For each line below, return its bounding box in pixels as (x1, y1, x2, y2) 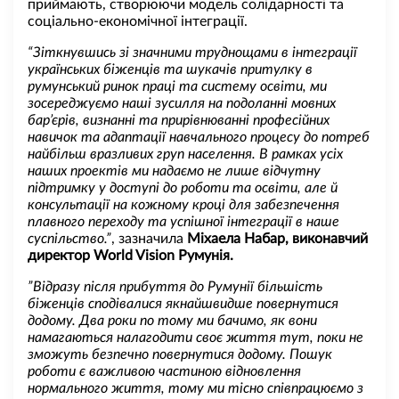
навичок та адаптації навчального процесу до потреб (28, 129, 370, 144)
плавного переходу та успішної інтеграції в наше (28, 214, 339, 229)
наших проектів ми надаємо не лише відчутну (28, 163, 321, 178)
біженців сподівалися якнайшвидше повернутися (28, 296, 338, 311)
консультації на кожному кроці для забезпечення (28, 197, 339, 212)
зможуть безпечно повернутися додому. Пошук (28, 346, 332, 362)
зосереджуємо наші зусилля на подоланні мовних (28, 95, 336, 110)
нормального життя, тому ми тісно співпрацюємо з (28, 380, 363, 395)
